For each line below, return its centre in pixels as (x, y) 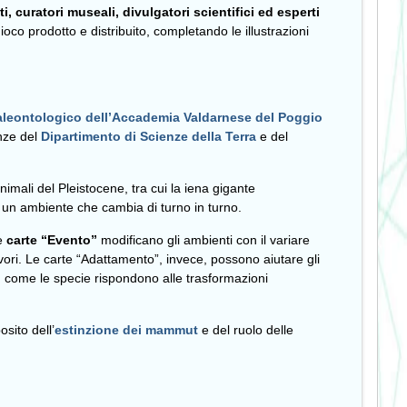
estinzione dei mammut (126, 330)
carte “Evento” (52, 240)
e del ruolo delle (246, 330)
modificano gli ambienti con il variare (203, 240)
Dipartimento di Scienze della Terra (149, 136)
